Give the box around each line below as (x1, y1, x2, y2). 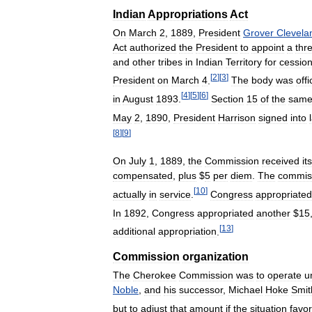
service (159, 188, 191, 200)
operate (267, 270, 302, 281)
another (256, 207, 290, 219)
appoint (251, 41, 284, 53)
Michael (228, 284, 263, 296)
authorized (130, 41, 176, 53)
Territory (226, 56, 262, 68)
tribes (158, 56, 182, 68)
